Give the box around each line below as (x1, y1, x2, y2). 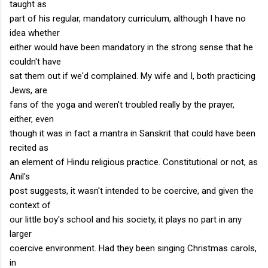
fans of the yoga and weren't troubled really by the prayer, (10, 99, 234, 110)
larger (10, 228, 32, 239)
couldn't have (10, 56, 61, 67)
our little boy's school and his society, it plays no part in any (10, 214, 242, 225)
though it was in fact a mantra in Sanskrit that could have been (10, 127, 255, 139)
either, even (10, 113, 54, 124)
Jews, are (10, 84, 47, 96)
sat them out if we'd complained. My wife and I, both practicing (10, 70, 255, 81)
